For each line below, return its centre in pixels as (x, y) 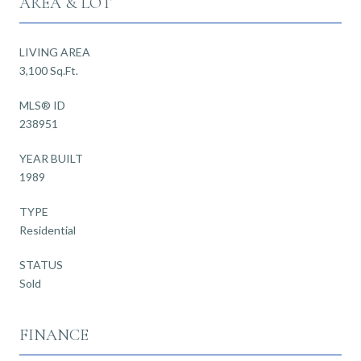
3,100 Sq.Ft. (49, 70)
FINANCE (54, 335)
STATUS (41, 264)
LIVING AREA (55, 52)
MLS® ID (42, 105)
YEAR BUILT (51, 158)
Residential (48, 230)
